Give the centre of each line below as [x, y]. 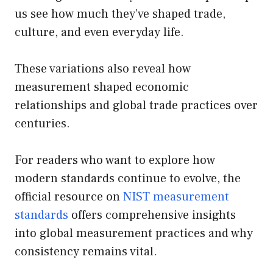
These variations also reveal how [103, 69]
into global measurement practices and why [134, 234]
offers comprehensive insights [152, 215]
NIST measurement [176, 197]
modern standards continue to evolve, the [128, 179]
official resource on [69, 197]
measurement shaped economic [102, 87]
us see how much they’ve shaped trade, [120, 14]
